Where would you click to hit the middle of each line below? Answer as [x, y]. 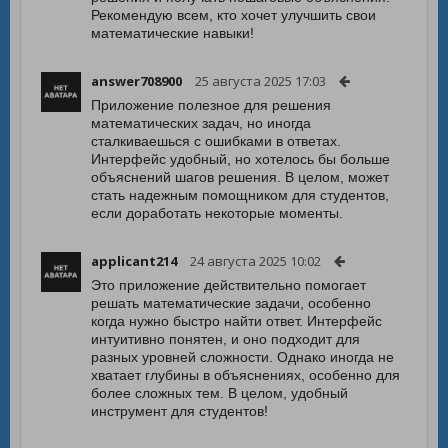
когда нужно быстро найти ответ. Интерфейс [236, 321]
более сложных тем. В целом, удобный [219, 393]
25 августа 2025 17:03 [260, 81]
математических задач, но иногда [201, 123]
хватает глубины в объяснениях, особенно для [245, 375]
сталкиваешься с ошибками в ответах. [216, 141]
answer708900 [136, 81]
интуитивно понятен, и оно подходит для [225, 339]
